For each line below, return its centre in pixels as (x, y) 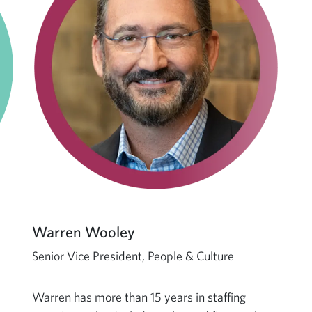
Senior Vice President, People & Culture (133, 256)
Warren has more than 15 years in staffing (139, 297)
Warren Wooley (84, 232)
